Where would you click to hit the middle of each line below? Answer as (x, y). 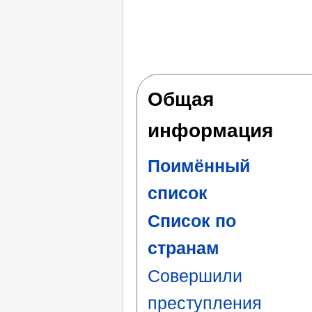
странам (184, 248)
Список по (192, 221)
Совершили (195, 276)
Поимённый (199, 166)
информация (210, 131)
